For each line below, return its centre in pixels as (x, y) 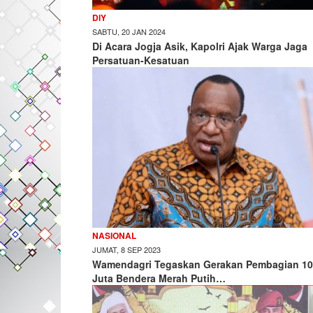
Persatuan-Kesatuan (141, 60)
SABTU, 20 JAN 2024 (129, 31)
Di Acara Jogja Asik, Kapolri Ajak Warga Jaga (200, 46)
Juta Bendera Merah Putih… (159, 278)
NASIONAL (114, 235)
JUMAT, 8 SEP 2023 (126, 249)
